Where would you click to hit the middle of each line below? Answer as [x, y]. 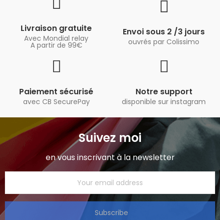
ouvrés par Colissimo [164, 42]
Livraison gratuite [56, 28]
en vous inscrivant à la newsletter [110, 157]
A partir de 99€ [56, 45]
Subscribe [111, 213]
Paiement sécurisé [56, 92]
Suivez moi [110, 138]
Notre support [164, 92]
